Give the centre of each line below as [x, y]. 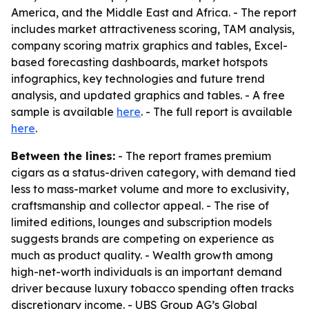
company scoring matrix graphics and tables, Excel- [149, 46]
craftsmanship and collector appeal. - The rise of [140, 206]
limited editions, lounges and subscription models [141, 222]
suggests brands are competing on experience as [142, 239]
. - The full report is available [217, 112]
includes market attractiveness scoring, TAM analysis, [153, 29]
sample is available [64, 112]
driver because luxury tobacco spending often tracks [152, 288]
